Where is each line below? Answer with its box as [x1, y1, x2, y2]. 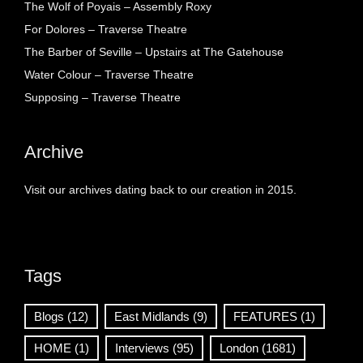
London [220, 341, 258, 356]
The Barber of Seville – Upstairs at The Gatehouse [24, 45, 284, 59]
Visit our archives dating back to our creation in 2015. [24, 183, 297, 197]
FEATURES [233, 310, 297, 324]
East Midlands [114, 310, 190, 324]
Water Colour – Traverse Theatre [24, 68, 194, 82]
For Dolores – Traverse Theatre [24, 23, 187, 36]
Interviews [115, 341, 169, 356]
